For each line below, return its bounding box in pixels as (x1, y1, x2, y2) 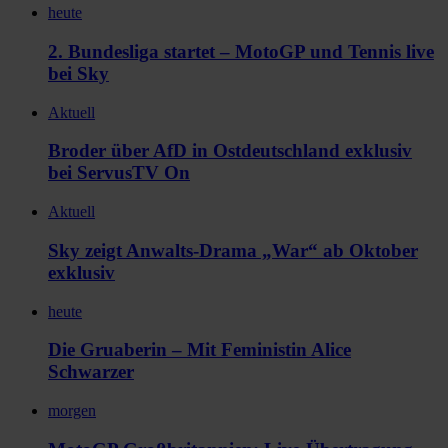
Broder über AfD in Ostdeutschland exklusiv (48, 140, 412, 162)
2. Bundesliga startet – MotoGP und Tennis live (48, 41, 434, 63)
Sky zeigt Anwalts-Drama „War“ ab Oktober (48, 239, 418, 261)
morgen (48, 402, 96, 420)
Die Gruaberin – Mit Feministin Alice (48, 339, 351, 361)
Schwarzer (48, 361, 134, 383)
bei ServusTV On (48, 162, 190, 184)
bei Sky (48, 63, 109, 85)
